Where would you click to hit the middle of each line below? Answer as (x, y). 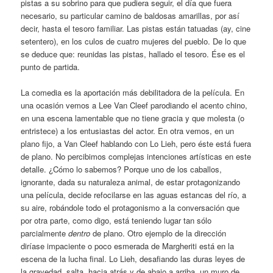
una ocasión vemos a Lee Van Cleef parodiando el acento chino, (134, 105)
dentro (81, 233)
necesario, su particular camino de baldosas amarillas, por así (130, 15)
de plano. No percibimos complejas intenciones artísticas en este (136, 156)
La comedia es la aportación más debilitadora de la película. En (133, 92)
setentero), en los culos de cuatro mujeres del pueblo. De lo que (134, 41)
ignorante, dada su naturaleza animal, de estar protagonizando (131, 182)
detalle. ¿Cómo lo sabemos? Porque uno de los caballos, (122, 169)
